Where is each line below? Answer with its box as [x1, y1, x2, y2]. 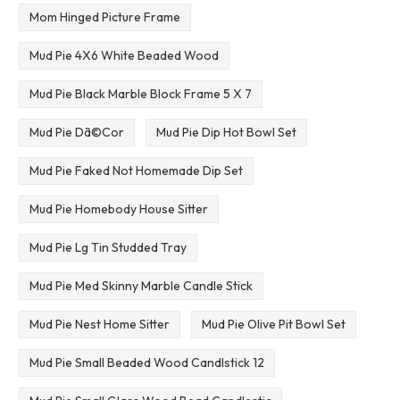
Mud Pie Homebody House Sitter [29, 201, 208, 218]
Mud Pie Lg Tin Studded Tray [29, 239, 187, 256]
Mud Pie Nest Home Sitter [29, 315, 170, 332]
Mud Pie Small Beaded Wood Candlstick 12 [29, 354, 264, 371]
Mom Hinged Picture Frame [29, 9, 180, 26]
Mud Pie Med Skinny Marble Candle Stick [29, 278, 253, 295]
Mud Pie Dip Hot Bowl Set [155, 124, 296, 141]
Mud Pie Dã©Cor [29, 124, 124, 141]
